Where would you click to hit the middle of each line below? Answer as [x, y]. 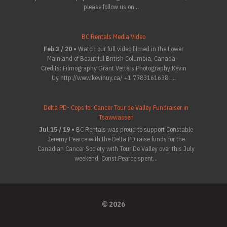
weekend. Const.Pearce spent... [116, 158]
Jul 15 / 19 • [58, 129]
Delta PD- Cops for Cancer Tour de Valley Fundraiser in [116, 108]
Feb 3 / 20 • [61, 49]
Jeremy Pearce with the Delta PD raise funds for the [116, 139]
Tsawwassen [116, 117]
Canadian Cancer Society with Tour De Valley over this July [116, 149]
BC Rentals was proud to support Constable [135, 129]
